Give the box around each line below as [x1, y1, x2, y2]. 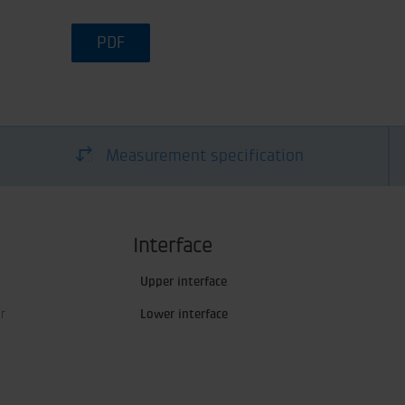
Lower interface [140, 306, 229, 322]
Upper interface [140, 274, 228, 289]
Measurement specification [105, 146, 304, 165]
